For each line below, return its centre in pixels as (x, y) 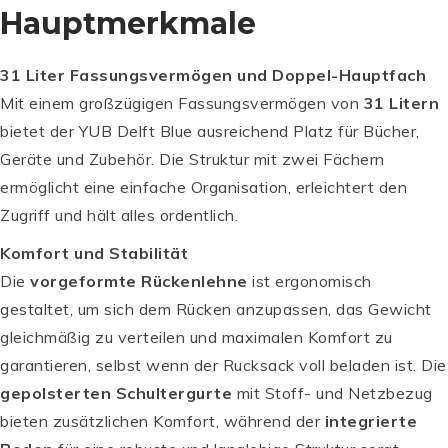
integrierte (370, 420)
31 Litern (401, 102)
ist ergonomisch (309, 280)
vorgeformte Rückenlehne (139, 280)
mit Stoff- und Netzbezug (332, 392)
